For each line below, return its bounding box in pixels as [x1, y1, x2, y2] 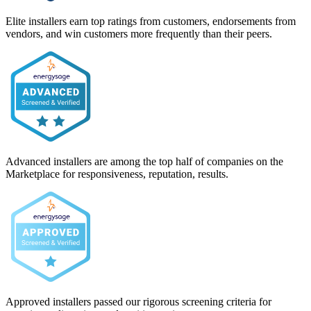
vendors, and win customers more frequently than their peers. [6, 27, 272, 40]
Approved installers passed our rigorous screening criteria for [6, 295, 271, 308]
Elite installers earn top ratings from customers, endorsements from [6, 15, 296, 27]
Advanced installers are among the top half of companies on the [6, 155, 283, 167]
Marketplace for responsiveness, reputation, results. [6, 167, 228, 180]
